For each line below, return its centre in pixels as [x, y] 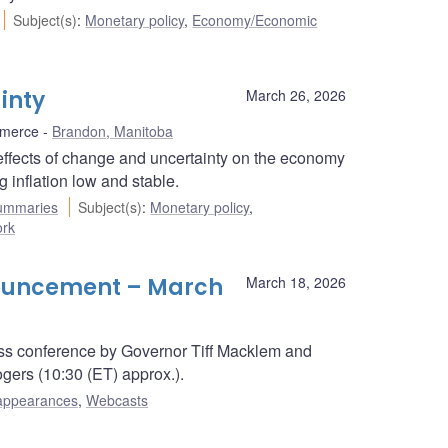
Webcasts [117, 400]
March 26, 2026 [296, 95]
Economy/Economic [255, 20]
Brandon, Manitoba [112, 131]
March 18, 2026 [296, 282]
